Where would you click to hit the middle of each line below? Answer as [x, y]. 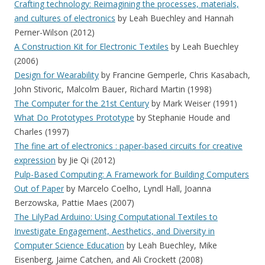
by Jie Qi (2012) [85, 160]
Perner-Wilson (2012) [54, 32]
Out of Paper [39, 188]
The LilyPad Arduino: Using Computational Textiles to [116, 217]
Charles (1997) [42, 132]
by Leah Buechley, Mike [171, 245]
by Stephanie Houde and [182, 117]
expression [35, 160]
